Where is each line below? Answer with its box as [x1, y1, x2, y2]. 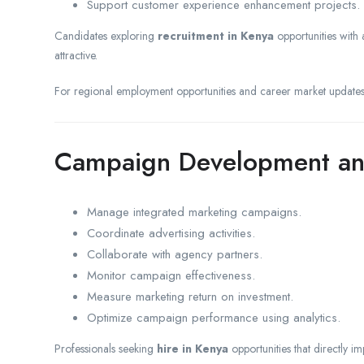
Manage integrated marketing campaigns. [87, 202, 301, 221]
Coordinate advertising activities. [87, 223, 255, 242]
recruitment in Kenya [158, 27, 274, 44]
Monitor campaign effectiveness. [87, 266, 255, 284]
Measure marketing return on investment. [87, 287, 293, 305]
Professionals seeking [54, 340, 157, 357]
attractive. [54, 46, 97, 63]
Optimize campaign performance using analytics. [87, 308, 340, 327]
